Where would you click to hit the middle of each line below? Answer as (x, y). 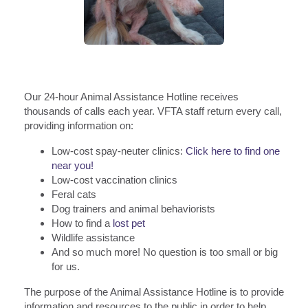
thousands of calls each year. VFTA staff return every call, (153, 111)
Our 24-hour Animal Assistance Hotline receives (131, 97)
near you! (73, 166)
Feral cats (74, 195)
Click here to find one (233, 151)
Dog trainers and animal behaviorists (133, 209)
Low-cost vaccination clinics (114, 180)
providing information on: (79, 126)
